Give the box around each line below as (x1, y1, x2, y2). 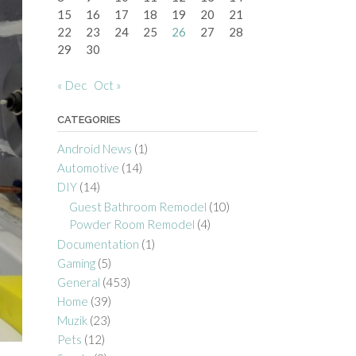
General (56, 274, 100, 289)
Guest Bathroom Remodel (68, 199, 207, 214)
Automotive (56, 160, 119, 175)
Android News (56, 141, 132, 156)
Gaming (56, 255, 95, 270)
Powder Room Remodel (68, 216, 195, 231)
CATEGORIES (56, 113, 121, 126)
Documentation (56, 236, 139, 251)
